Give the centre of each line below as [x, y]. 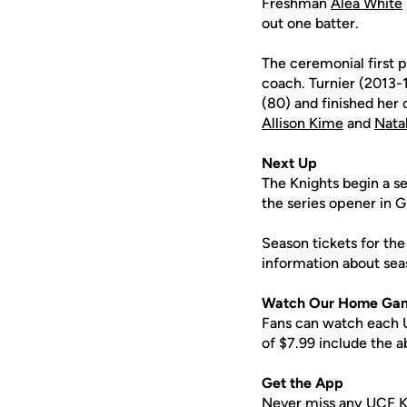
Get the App [303, 383]
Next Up [289, 163]
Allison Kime [303, 123]
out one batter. [310, 23]
